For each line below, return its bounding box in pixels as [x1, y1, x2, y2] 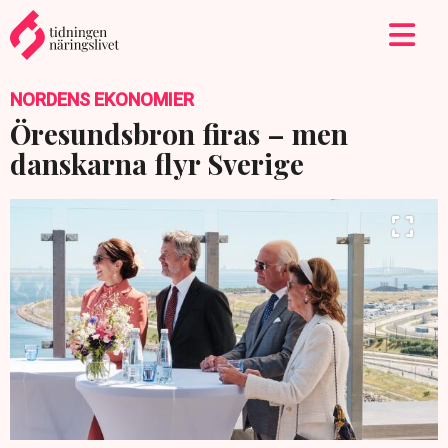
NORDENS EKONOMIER [10, 89, 194, 110]
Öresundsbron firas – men [10, 115, 348, 152]
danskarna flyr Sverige [10, 145, 304, 182]
